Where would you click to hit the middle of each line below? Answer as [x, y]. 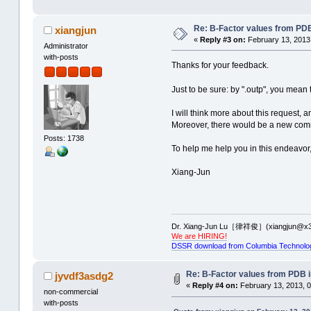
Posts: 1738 [64, 138]
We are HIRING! [199, 236]
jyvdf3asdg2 [84, 276]
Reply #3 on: [222, 40]
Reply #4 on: [215, 286]
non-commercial [70, 292]
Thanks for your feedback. [220, 65]
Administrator [66, 45]
